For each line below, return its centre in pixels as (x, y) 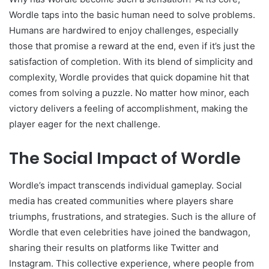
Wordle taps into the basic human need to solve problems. (132, 15)
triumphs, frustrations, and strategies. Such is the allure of (132, 216)
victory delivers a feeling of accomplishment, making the (128, 109)
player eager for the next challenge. (85, 124)
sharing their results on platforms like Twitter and (114, 247)
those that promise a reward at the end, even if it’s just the (132, 46)
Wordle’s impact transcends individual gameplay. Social (125, 185)
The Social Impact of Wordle (125, 159)
